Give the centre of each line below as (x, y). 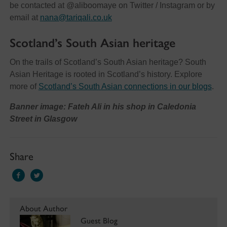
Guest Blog (99, 220)
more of (24, 87)
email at (25, 18)
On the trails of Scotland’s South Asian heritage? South (108, 62)
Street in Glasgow (43, 119)
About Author (43, 208)
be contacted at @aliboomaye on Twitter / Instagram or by (112, 6)
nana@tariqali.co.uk (76, 18)
